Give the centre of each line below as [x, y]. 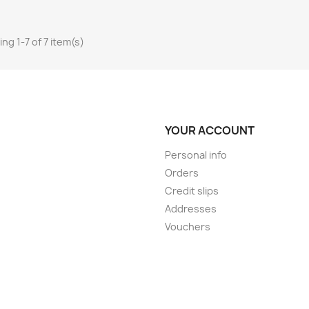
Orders [182, 172]
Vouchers [188, 226]
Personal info [196, 154]
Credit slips [192, 190]
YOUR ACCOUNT [210, 130]
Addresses [191, 208]
